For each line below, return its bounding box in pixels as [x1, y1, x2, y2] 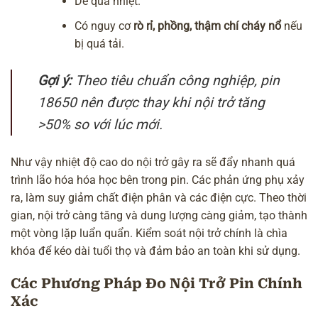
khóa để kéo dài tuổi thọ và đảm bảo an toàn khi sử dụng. [11, 244, 300, 258]
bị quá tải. [75, 36, 125, 50]
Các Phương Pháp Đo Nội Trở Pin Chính [11, 275, 302, 292]
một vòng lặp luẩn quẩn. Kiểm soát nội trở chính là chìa [11, 226, 287, 241]
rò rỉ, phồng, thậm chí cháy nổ [133, 18, 282, 33]
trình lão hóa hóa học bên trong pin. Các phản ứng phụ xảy [11, 173, 305, 187]
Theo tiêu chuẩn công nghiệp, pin [72, 72, 280, 89]
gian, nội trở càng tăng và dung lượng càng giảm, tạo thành [11, 209, 307, 223]
